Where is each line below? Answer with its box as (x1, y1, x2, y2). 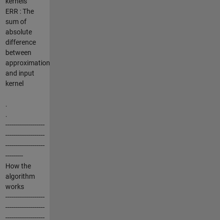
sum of (5, 17, 27, 26)
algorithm (5, 172, 35, 180)
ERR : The (5, 7, 34, 15)
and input (5, 69, 34, 77)
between (5, 48, 31, 56)
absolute (5, 27, 32, 36)
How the (5, 162, 31, 170)
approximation (5, 58, 50, 67)
